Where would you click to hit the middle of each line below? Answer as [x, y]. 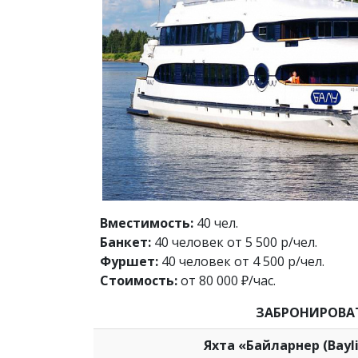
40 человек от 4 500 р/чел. [241, 262]
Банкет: [125, 243]
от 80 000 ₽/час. [227, 281]
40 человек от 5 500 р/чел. [234, 243]
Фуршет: [129, 262]
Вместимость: [147, 223]
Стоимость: [139, 281]
